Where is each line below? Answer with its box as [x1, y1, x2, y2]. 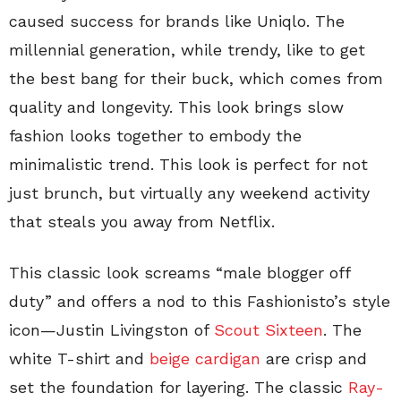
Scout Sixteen [214, 320, 323, 340]
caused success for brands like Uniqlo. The [9, 12, 345, 31]
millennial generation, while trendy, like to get [9, 40, 365, 60]
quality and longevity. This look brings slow [9, 98, 344, 117]
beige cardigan [149, 349, 260, 369]
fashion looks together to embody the [9, 126, 302, 146]
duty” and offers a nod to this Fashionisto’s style [9, 292, 390, 311]
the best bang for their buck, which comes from [9, 69, 383, 89]
